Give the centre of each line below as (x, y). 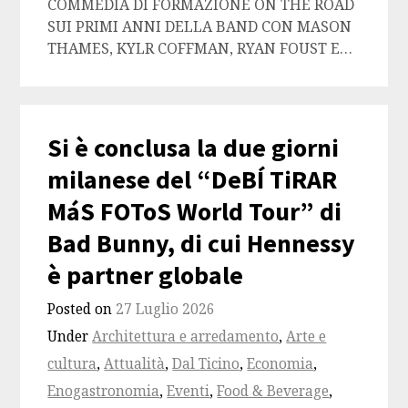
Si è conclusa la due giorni (194, 148)
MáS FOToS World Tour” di (195, 212)
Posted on (82, 310)
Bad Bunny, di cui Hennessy (202, 244)
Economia (280, 364)
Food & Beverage (273, 392)
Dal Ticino (206, 364)
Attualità (135, 364)
